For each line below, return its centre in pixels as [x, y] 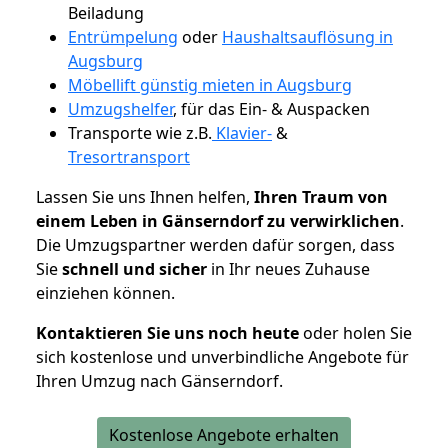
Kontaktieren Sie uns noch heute [167, 332]
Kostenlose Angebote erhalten [224, 434]
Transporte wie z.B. [140, 132]
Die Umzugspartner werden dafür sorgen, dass [215, 244]
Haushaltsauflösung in [307, 36]
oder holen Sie [355, 332]
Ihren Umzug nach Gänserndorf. [159, 380]
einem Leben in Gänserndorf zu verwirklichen [218, 220]
